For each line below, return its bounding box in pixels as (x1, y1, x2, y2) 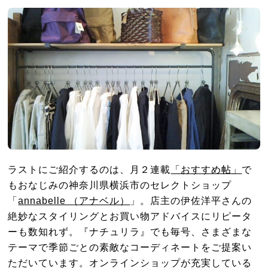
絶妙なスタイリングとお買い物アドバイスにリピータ (8, 210, 252, 221)
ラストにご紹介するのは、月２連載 (8, 163, 171, 175)
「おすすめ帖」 (170, 163, 242, 175)
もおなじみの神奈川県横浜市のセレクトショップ (8, 179, 232, 190)
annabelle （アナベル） (18, 194, 130, 206)
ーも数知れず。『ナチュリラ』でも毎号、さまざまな (8, 226, 252, 237)
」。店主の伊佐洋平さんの (130, 194, 252, 206)
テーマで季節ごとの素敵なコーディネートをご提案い (8, 241, 252, 252)
